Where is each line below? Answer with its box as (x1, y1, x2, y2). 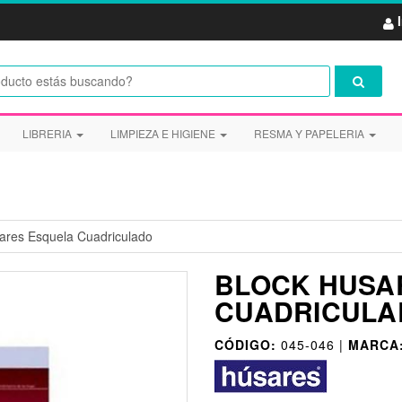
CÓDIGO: (214, 336, 276, 354)
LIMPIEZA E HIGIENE (109, 126, 218, 141)
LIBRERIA (22, 126, 74, 141)
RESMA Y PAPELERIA (253, 126, 367, 141)
